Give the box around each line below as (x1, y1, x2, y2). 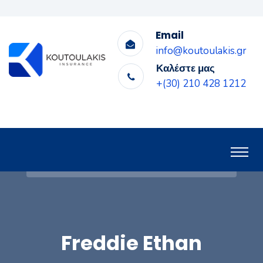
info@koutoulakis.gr (156, 44, 247, 58)
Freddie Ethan (61, 228, 202, 257)
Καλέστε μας (156, 61, 215, 75)
